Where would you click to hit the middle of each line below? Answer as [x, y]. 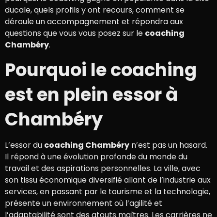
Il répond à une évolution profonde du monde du [96, 157]
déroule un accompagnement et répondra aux [94, 21]
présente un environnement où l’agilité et [84, 203]
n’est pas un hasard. [168, 145]
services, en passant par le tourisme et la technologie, [108, 192]
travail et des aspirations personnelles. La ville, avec [103, 169]
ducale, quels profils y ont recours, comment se [95, 10]
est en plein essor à [91, 95]
